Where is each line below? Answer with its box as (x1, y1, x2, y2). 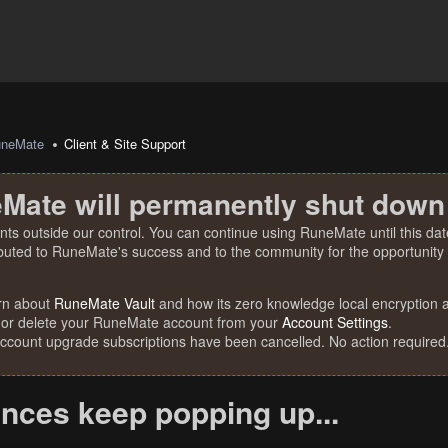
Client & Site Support (64, 134, 187, 153)
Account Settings (282, 312, 388, 332)
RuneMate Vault (54, 293, 155, 313)
